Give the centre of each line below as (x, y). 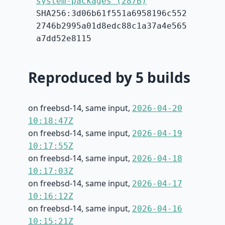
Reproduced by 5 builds (109, 78)
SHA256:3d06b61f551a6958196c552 (111, 14)
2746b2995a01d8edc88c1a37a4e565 (111, 26)
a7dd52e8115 (64, 39)
